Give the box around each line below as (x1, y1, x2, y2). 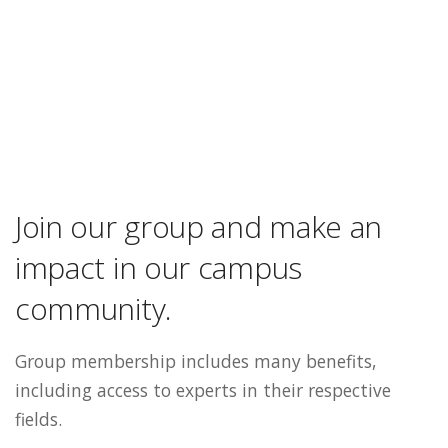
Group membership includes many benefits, (15, 349, 377, 374)
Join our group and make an (15, 206, 383, 248)
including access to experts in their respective (15, 378, 391, 403)
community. (15, 288, 172, 330)
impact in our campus (15, 247, 302, 289)
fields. (15, 407, 62, 432)
